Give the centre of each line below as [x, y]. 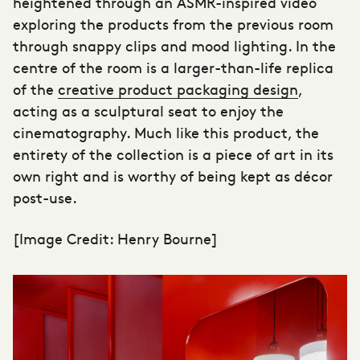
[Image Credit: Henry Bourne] [115, 239]
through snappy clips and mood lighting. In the [174, 46]
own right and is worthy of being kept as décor [173, 176]
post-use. [45, 198]
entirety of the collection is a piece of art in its [173, 154]
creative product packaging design [178, 89]
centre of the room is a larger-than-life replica [173, 67]
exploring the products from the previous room [173, 24]
